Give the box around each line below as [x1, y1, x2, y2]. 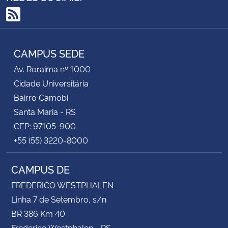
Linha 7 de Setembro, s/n [11, 193, 106, 205]
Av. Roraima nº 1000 [14, 63, 91, 74]
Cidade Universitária [14, 77, 89, 89]
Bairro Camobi [14, 91, 68, 103]
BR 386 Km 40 [11, 207, 65, 219]
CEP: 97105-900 [14, 120, 76, 131]
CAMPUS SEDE [14, 45, 84, 60]
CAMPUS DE [11, 161, 70, 176]
